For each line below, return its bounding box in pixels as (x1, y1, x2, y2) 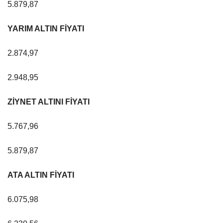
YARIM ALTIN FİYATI (7, 24, 84, 33)
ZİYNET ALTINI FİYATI (7, 97, 90, 106)
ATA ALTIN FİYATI (7, 170, 74, 179)
